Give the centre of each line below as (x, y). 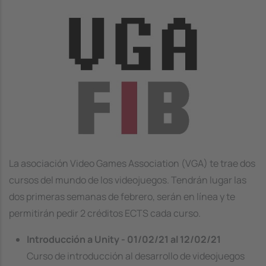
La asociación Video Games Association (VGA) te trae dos (132, 163)
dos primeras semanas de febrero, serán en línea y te (122, 197)
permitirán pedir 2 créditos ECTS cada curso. (105, 213)
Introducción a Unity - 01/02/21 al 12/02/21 (124, 239)
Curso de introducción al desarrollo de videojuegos (136, 256)
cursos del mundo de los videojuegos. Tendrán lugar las (128, 180)
